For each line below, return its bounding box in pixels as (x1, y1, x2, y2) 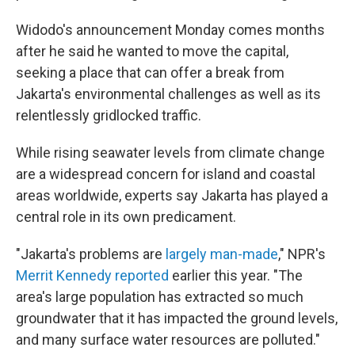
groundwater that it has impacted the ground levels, (16, 310, 338, 327)
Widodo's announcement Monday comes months (16, 21, 325, 39)
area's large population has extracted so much (16, 288, 303, 306)
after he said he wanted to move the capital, (16, 43, 288, 60)
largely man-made (166, 246, 278, 263)
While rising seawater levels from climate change (16, 144, 325, 162)
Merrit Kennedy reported (16, 267, 169, 284)
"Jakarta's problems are (16, 246, 166, 263)
